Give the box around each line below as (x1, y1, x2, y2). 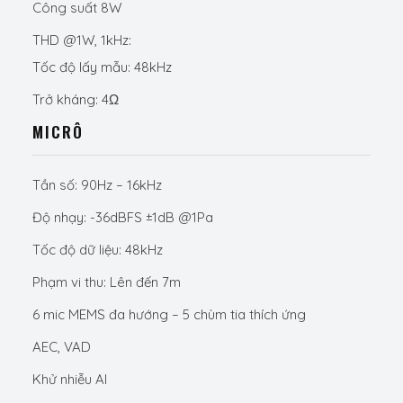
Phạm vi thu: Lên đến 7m (31, 273, 181, 291)
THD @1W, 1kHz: (31, 31, 131, 49)
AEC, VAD (31, 338, 91, 355)
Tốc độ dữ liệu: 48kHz (31, 241, 163, 258)
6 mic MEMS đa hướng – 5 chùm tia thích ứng (31, 306, 306, 323)
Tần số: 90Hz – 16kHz (31, 176, 162, 193)
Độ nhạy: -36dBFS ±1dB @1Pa (31, 209, 213, 226)
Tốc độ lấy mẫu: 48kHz (31, 58, 172, 76)
